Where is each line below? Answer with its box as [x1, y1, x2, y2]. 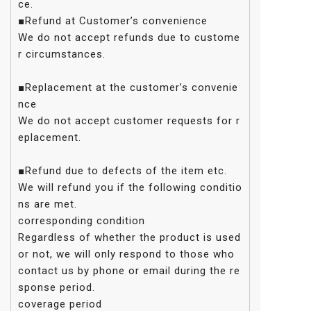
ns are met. [18, 198, 77, 211]
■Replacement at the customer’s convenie [18, 81, 238, 94]
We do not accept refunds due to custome [18, 31, 240, 44]
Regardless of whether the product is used [18, 231, 241, 244]
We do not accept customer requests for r [18, 115, 240, 128]
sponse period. [18, 281, 95, 294]
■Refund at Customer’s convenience [18, 15, 208, 28]
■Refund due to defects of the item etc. [18, 165, 227, 178]
